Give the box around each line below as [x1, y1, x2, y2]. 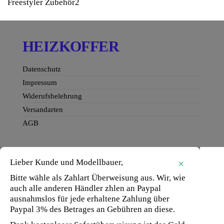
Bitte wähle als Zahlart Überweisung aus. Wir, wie [10, 173, 185, 183]
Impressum [22, 78, 57, 87]
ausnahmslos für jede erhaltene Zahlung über [10, 194, 169, 204]
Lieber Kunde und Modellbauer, [10, 157, 123, 167]
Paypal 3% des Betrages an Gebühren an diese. [10, 204, 175, 214]
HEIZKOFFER [22, 38, 119, 55]
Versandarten [22, 105, 63, 114]
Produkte [79, 9, 111, 19]
